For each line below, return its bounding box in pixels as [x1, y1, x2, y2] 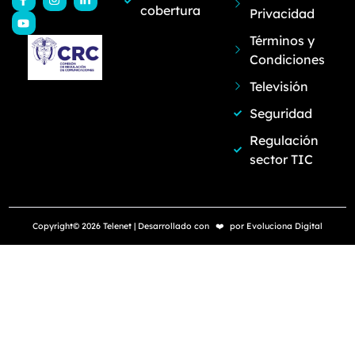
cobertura [140, 2, 201, 18]
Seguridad [250, 105, 313, 121]
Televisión [250, 78, 309, 94]
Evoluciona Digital [246, 220, 323, 231]
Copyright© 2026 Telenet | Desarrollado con [32, 220, 212, 231]
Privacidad [250, 6, 315, 21]
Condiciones [250, 52, 326, 67]
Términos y [250, 32, 315, 48]
